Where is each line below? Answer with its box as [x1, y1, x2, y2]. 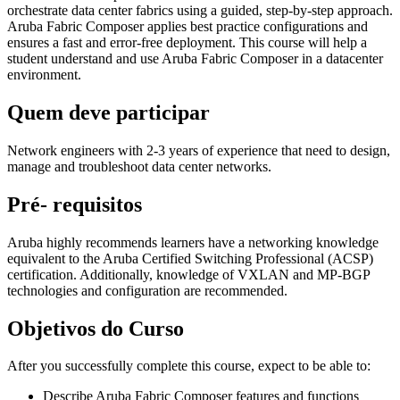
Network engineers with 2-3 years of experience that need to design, [7, 142, 390, 158]
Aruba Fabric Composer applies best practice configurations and [7, 18, 368, 34]
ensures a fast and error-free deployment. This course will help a [7, 34, 367, 50]
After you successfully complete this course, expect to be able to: [7, 358, 371, 374]
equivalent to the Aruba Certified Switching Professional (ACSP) [7, 250, 373, 266]
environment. [7, 66, 81, 82]
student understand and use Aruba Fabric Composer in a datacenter [7, 50, 383, 66]
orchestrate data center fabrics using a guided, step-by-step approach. [7, 2, 393, 18]
